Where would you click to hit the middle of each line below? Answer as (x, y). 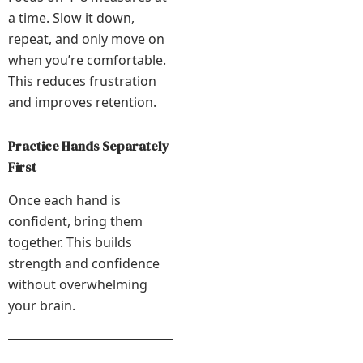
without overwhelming (78, 285)
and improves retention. (82, 102)
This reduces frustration (82, 81)
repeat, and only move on (86, 39)
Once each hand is (64, 201)
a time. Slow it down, (71, 18)
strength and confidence (84, 264)
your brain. (42, 306)
